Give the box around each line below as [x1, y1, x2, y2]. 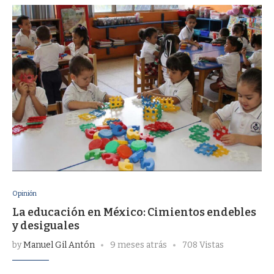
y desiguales [12, 219, 80, 232]
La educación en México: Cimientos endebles [12, 206, 256, 219]
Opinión [12, 190, 37, 198]
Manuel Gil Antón [23, 240, 95, 250]
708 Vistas [182, 240, 224, 250]
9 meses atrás [110, 240, 167, 250]
